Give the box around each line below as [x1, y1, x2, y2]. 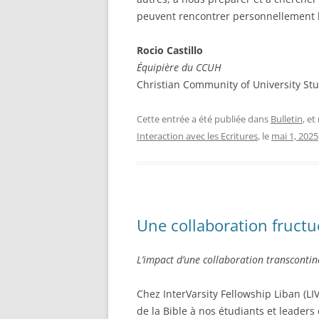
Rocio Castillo [137, 43, 209, 57]
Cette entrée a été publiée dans [137, 112, 271, 125]
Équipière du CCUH [137, 60, 227, 74]
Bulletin [271, 112, 303, 125]
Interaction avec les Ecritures [137, 129, 258, 142]
